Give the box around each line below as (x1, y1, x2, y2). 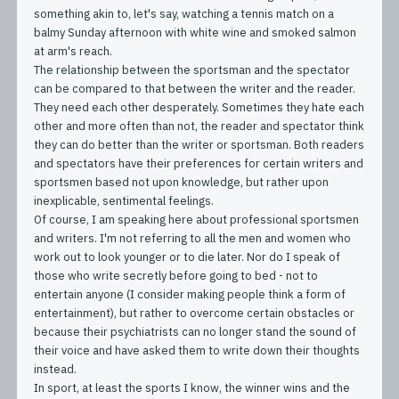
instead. (34, 361, 77, 377)
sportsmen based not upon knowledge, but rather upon (34, 174, 330, 190)
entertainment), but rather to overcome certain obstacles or (34, 305, 355, 321)
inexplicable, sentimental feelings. (34, 192, 215, 208)
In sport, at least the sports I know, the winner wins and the (34, 379, 351, 395)
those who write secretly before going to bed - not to (34, 267, 319, 283)
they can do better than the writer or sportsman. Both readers (34, 136, 365, 152)
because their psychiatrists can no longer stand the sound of (34, 323, 357, 339)
